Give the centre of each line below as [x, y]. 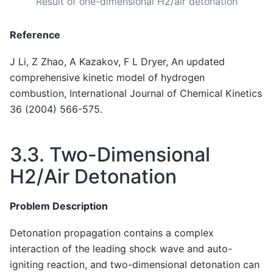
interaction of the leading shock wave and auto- [121, 249]
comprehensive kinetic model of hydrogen [107, 77]
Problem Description [59, 206]
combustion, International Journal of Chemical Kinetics [136, 93]
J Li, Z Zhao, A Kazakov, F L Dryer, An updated [117, 61]
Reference [35, 34]
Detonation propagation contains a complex [112, 233]
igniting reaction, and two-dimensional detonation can [135, 265]
